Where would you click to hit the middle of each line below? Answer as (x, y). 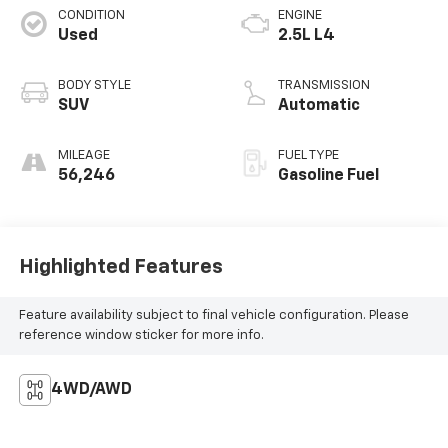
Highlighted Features (120, 267)
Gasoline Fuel (328, 175)
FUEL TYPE (308, 155)
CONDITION (91, 15)
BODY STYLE (94, 85)
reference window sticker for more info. (141, 336)
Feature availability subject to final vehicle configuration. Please (213, 316)
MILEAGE (83, 155)
